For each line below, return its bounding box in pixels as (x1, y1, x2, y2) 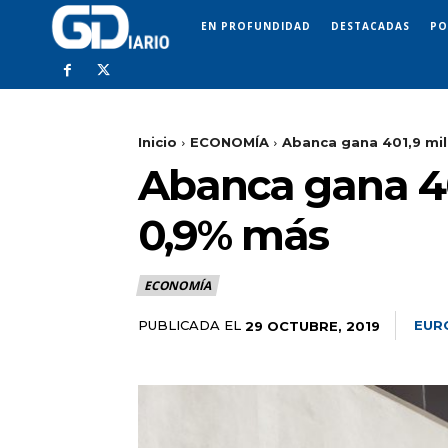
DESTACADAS (331, 18, 410, 33)
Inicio (138, 134, 177, 151)
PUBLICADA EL (138, 317, 241, 334)
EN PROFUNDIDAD (201, 18, 311, 33)
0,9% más (138, 209, 328, 262)
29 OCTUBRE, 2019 (245, 317, 380, 334)
